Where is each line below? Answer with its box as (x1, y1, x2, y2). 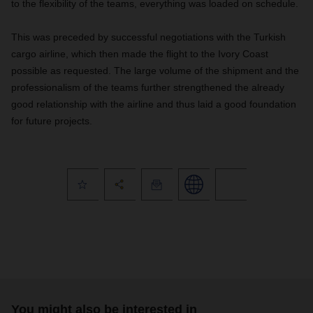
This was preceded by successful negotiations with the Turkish (11, 31, 286, 43)
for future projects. (11, 115, 92, 126)
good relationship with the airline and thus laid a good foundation (11, 99, 296, 110)
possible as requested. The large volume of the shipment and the (11, 65, 299, 76)
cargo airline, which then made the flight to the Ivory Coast (11, 48, 268, 59)
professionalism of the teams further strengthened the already (11, 82, 284, 93)
